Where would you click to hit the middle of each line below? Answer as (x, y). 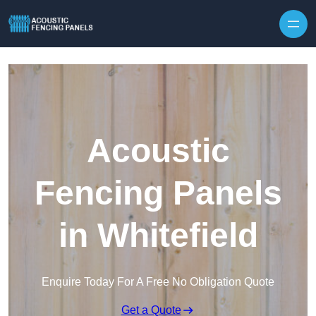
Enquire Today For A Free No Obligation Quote (158, 282)
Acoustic (158, 151)
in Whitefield (158, 236)
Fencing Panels (158, 193)
